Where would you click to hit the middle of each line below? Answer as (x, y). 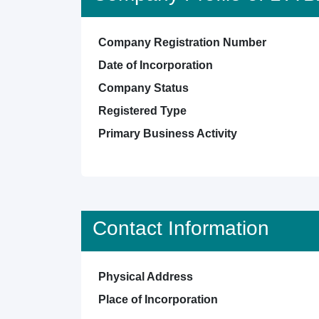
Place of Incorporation (158, 299)
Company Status (143, 88)
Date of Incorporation (156, 65)
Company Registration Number (182, 42)
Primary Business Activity (168, 134)
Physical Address (146, 277)
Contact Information (181, 228)
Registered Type (142, 111)
